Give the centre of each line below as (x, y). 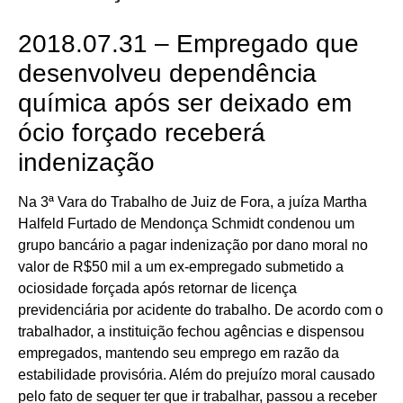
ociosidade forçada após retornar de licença (157, 288)
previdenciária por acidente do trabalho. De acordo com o (201, 310)
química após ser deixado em (185, 103)
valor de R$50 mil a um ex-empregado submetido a (181, 267)
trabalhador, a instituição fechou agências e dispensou (191, 331)
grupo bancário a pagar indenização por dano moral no (193, 245)
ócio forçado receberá (142, 133)
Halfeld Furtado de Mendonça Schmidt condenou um (186, 224)
